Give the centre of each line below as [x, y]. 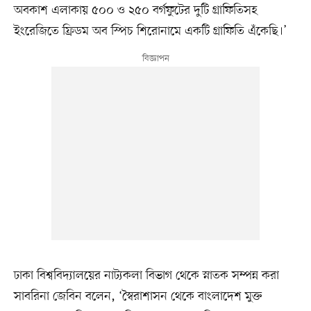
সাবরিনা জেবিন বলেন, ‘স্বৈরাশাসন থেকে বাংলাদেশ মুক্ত [138, 297]
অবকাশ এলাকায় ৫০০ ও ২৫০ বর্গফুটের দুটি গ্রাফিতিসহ [135, 11]
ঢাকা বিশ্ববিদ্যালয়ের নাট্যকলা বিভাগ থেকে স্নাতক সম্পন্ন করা [146, 276]
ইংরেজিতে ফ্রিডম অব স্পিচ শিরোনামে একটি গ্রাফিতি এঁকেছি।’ [150, 32]
